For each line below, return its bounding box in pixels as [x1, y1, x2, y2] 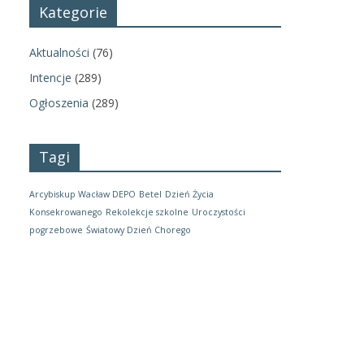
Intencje [29, 69, 71, 85]
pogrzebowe [29, 223, 83, 236]
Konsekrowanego [29, 206, 102, 218]
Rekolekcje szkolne [106, 206, 188, 218]
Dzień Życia [165, 188, 214, 200]
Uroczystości [192, 206, 245, 218]
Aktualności [29, 44, 89, 60]
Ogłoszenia [29, 94, 89, 110]
